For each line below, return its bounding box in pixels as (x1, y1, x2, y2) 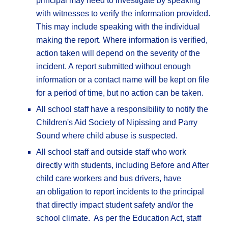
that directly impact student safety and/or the (36, 201, 194, 210)
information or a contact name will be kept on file (36, 75, 210, 84)
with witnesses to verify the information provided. (36, 9, 211, 18)
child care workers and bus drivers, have (36, 174, 182, 183)
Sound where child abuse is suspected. (36, 131, 178, 140)
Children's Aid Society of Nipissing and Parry (36, 118, 198, 127)
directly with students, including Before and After (36, 161, 209, 170)
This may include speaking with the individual (36, 22, 201, 32)
